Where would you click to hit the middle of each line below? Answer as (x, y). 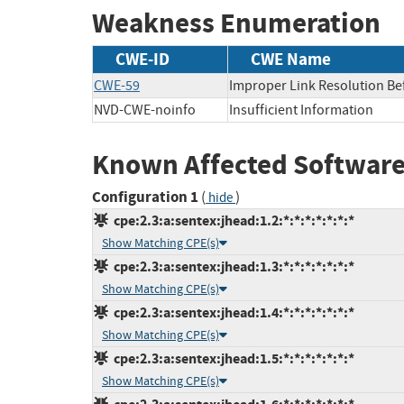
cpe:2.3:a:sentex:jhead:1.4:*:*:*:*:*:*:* (231, 313)
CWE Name (291, 59)
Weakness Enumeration (236, 23)
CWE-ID (142, 59)
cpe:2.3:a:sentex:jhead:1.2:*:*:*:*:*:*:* (231, 221)
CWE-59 (117, 85)
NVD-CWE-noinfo (145, 110)
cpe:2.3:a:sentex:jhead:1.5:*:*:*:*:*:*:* (231, 359)
